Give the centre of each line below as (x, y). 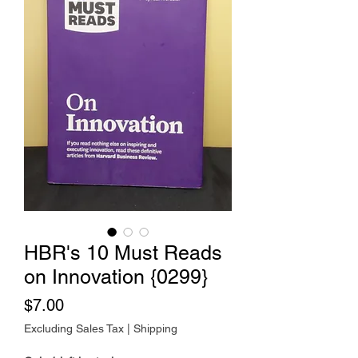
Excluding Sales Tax (74, 329)
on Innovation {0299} (116, 277)
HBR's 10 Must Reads (123, 253)
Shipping (155, 329)
